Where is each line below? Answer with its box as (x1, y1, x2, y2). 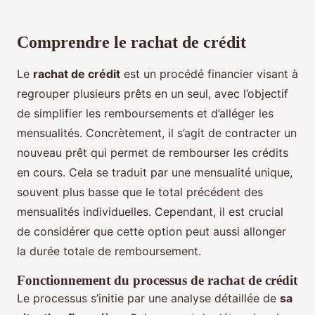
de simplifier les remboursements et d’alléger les (17, 106, 274, 121)
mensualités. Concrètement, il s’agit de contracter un (17, 126, 297, 141)
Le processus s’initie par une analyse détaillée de (17, 291, 280, 306)
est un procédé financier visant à (120, 67, 298, 82)
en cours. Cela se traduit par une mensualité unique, (17, 165, 292, 180)
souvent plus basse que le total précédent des (17, 185, 263, 200)
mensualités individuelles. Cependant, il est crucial (17, 205, 283, 219)
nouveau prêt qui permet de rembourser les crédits (17, 146, 288, 160)
